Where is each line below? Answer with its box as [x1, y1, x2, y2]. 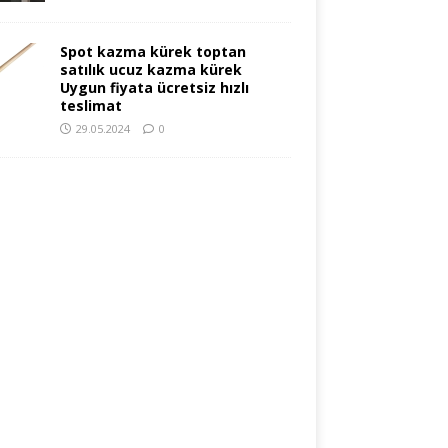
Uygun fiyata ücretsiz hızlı [59, 77, 249, 97]
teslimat [59, 95, 122, 115]
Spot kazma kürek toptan [59, 41, 246, 61]
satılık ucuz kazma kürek [59, 59, 242, 79]
